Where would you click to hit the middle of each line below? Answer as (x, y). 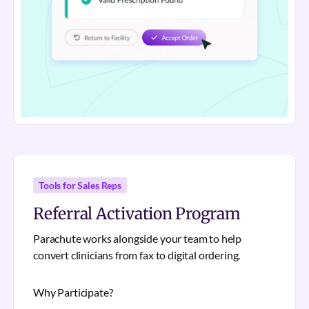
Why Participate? (73, 292)
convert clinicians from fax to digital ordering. (137, 255)
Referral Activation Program (137, 213)
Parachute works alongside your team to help (138, 238)
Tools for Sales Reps (80, 185)
